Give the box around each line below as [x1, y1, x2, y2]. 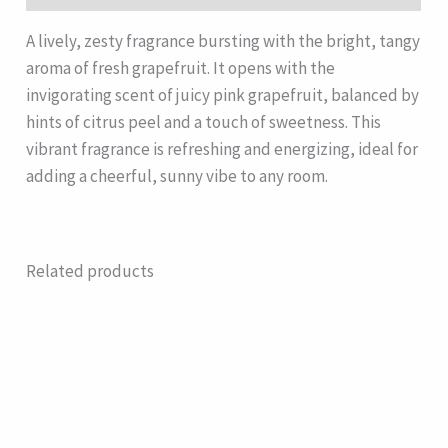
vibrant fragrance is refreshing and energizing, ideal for [26, 137, 419, 160]
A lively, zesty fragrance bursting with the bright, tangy [26, 29, 421, 52]
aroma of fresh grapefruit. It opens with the [26, 56, 336, 79]
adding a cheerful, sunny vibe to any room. [26, 164, 329, 187]
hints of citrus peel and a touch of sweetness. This [26, 110, 382, 133]
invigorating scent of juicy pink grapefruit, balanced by [26, 83, 420, 106]
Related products [26, 259, 155, 282]
